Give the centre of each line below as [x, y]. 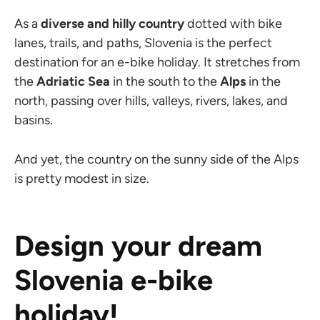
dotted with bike [233, 23]
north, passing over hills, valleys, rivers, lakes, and [151, 100]
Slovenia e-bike [114, 280]
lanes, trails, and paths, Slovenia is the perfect [143, 42]
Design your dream [138, 245]
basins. [34, 120]
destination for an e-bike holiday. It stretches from [157, 62]
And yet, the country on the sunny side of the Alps [156, 159]
